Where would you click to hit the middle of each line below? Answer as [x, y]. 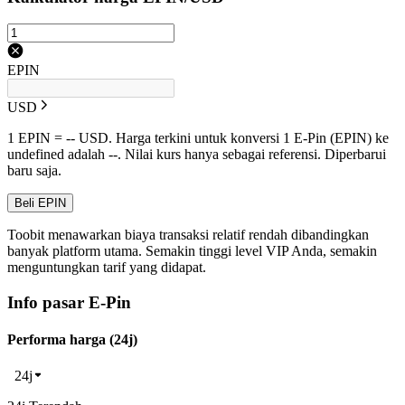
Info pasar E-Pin [69, 303]
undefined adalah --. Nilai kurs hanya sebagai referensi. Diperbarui [197, 155]
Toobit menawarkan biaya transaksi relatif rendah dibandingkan [188, 235]
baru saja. [34, 171]
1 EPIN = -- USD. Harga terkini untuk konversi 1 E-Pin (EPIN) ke [198, 138]
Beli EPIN [40, 203]
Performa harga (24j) [72, 340]
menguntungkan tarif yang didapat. [107, 268]
